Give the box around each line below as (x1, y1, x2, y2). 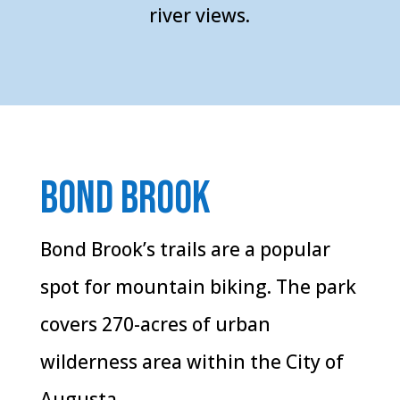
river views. (149, 2, 251, 28)
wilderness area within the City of (39, 348, 344, 374)
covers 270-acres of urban (39, 311, 271, 337)
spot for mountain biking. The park (39, 273, 356, 299)
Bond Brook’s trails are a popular (39, 236, 330, 262)
